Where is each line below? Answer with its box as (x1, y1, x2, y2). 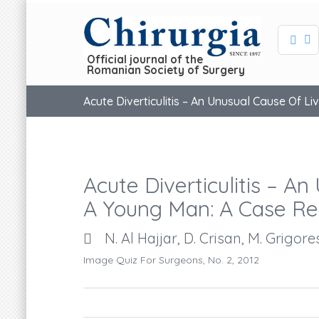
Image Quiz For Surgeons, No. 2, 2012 (83, 253, 259, 266)
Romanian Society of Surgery (87, 63, 245, 77)
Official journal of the (87, 52, 203, 66)
